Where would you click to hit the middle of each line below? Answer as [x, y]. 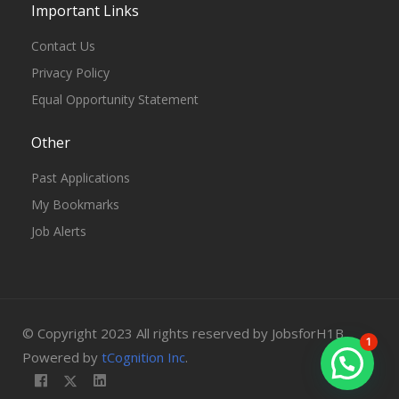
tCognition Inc [143, 357]
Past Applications [81, 178]
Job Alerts [59, 231]
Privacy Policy [70, 73]
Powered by [62, 357]
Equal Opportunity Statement [115, 99]
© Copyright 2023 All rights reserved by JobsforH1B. [184, 333]
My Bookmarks [75, 204]
